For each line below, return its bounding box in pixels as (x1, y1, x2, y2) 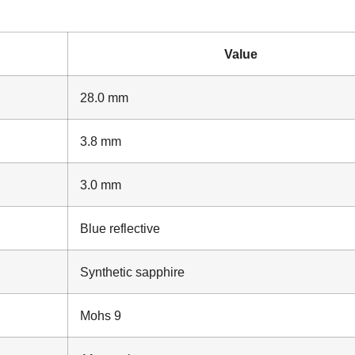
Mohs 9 (80, 307, 121, 323)
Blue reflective (80, 220, 160, 235)
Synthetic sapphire (80, 264, 185, 279)
